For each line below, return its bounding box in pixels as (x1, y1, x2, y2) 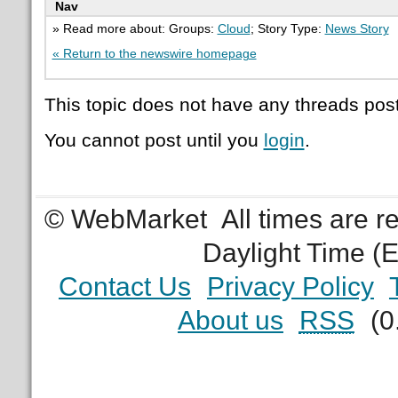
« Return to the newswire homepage (52, 46, 257, 60)
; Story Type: (250, 21, 325, 36)
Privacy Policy (206, 271, 374, 301)
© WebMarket (44, 203, 208, 234)
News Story (324, 21, 389, 36)
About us (177, 305, 283, 335)
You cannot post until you (44, 130, 264, 151)
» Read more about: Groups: (52, 21, 218, 36)
